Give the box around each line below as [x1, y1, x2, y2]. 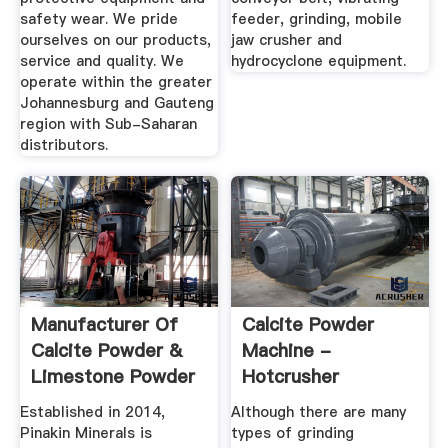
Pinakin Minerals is [19, 422, 152, 443]
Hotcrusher [242, 364, 340, 390]
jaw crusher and [231, 30, 343, 51]
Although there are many [231, 401, 407, 422]
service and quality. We [19, 51, 184, 72]
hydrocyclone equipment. [231, 51, 407, 72]
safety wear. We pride [19, 9, 178, 30]
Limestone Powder [30, 364, 195, 390]
